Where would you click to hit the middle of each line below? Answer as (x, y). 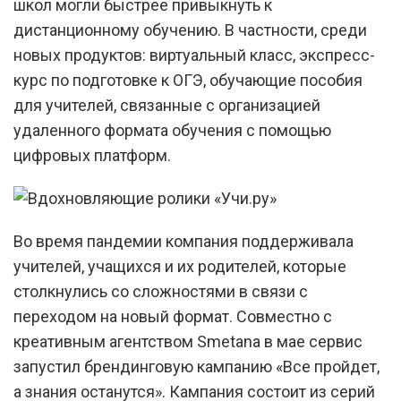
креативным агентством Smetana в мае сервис (188, 341)
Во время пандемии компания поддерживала (183, 241)
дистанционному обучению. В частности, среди (190, 30)
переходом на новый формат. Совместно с (173, 316)
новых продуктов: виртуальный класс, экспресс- (194, 55)
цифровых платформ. (92, 155)
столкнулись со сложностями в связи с (161, 291)
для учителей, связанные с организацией (167, 105)
